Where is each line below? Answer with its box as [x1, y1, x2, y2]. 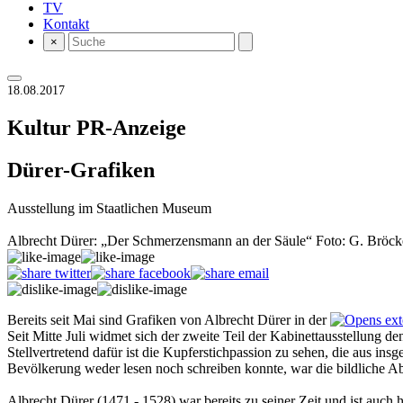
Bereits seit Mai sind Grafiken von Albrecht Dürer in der [7, 311, 330, 327]
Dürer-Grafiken [7, 157, 155, 182]
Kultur [7, 115, 76, 139]
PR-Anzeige [76, 115, 186, 139]
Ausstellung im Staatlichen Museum [7, 200, 211, 216]
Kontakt [43, 16, 89, 31]
